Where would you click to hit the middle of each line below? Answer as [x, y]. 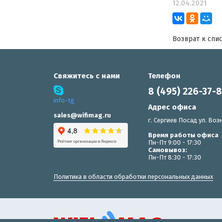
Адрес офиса [172, 107]
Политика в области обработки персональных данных [133, 176]
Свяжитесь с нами [87, 76]
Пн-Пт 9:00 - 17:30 [175, 142]
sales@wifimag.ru [82, 115]
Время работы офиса [184, 135]
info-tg [64, 100]
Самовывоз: [168, 150]
